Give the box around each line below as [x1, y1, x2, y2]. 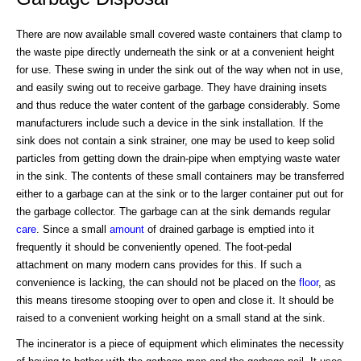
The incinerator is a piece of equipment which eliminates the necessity [16, 337, 344, 350]
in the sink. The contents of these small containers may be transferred [16, 169, 344, 182]
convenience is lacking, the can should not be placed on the [16, 276, 299, 288]
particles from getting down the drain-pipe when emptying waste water [16, 151, 340, 164]
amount [110, 222, 144, 235]
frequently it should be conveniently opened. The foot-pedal [16, 240, 292, 253]
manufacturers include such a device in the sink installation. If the [16, 116, 323, 129]
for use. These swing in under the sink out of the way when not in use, [16, 63, 343, 76]
